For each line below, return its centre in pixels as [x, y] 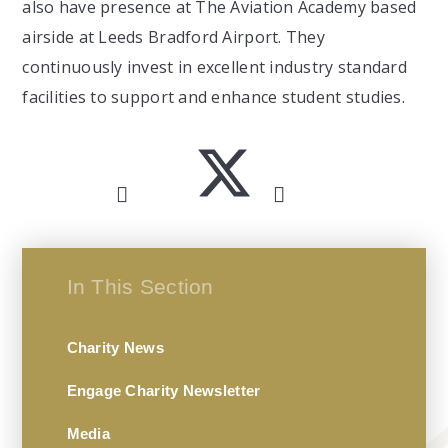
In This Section [140, 287]
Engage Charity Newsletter [163, 391]
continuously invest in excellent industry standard [215, 67]
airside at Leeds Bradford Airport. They [174, 37]
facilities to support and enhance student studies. [214, 97]
